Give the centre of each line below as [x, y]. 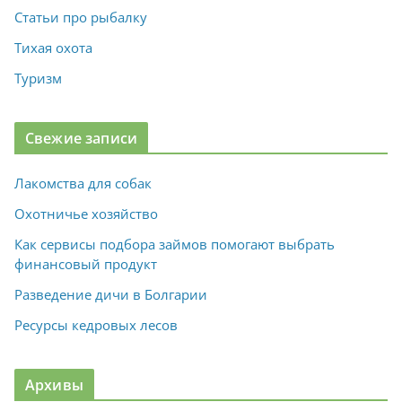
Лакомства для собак [83, 184]
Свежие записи [82, 139]
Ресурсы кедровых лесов [96, 325]
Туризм [38, 79]
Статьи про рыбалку [81, 17]
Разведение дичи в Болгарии [111, 295]
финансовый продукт [86, 264]
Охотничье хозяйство [86, 214]
